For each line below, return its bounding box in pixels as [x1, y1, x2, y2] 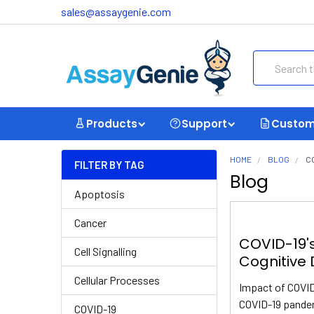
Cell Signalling [74, 245, 137, 258]
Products [86, 116, 137, 131]
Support [182, 116, 227, 131]
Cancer [74, 216, 107, 229]
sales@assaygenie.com [61, 5, 171, 18]
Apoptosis [74, 187, 125, 200]
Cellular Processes [74, 273, 160, 287]
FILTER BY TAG [74, 158, 144, 171]
